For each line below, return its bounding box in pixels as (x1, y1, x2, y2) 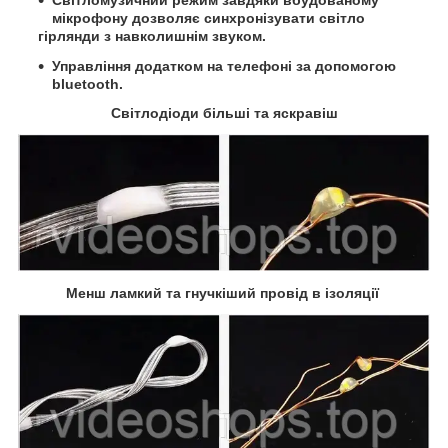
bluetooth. (52, 75, 123, 92)
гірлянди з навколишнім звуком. (38, 27, 266, 44)
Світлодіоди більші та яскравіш (110, 105, 338, 122)
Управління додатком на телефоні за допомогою (52, 57, 396, 74)
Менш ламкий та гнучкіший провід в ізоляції (65, 285, 383, 302)
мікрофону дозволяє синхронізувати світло (52, 9, 365, 26)
